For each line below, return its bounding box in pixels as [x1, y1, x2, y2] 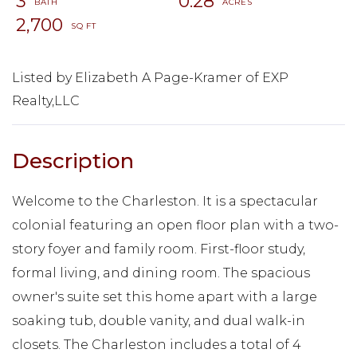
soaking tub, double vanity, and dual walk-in [12, 312, 305, 328]
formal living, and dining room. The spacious [12, 265, 310, 280]
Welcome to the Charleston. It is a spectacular [12, 193, 318, 209]
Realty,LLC [12, 92, 80, 108]
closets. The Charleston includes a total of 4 [12, 336, 301, 352]
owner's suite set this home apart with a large [12, 288, 317, 304]
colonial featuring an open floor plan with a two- [12, 217, 339, 233]
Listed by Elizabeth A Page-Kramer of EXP [12, 69, 288, 85]
